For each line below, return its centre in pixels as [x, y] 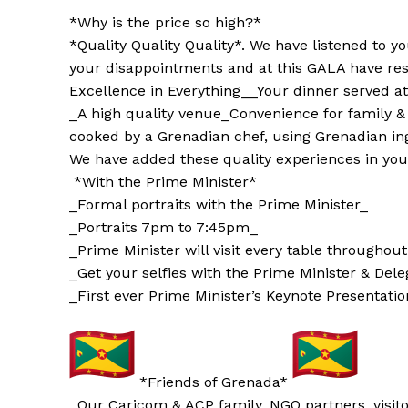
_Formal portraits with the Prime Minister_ [219, 205]
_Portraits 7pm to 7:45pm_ [163, 228]
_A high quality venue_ [149, 114]
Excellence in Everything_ [159, 91]
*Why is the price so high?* [168, 23]
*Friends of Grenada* [214, 382]
